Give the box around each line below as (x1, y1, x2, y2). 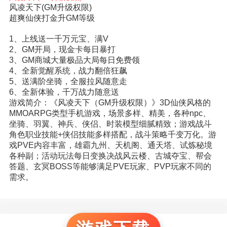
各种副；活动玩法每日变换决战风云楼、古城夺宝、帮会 (9, 152, 212, 161)
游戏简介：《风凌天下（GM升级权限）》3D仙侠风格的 (9, 98, 211, 107)
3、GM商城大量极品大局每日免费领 (9, 56, 140, 65)
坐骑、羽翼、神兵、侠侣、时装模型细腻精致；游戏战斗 (9, 120, 212, 129)
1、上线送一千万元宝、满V (9, 34, 108, 44)
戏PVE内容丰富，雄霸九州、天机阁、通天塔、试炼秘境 (9, 141, 212, 150)
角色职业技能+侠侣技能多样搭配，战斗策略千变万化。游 (9, 130, 216, 139)
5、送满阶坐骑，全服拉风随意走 (9, 77, 127, 86)
